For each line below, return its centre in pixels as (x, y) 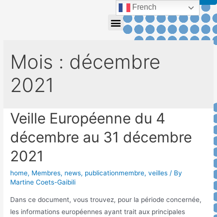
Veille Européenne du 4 (88, 118)
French (144, 7)
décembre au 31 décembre (101, 137)
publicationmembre (115, 173)
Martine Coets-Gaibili (43, 182)
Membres (46, 173)
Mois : (40, 62)
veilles (158, 173)
